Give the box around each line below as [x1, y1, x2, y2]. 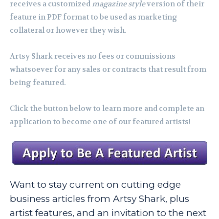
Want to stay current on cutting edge [10, 179, 181, 191]
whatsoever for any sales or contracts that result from [10, 65, 206, 75]
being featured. [10, 78, 66, 88]
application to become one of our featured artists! [10, 117, 191, 127]
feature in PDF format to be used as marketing [10, 12, 177, 22]
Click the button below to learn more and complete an [10, 104, 204, 114]
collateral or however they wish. [10, 25, 127, 36]
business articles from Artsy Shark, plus [10, 193, 189, 205]
